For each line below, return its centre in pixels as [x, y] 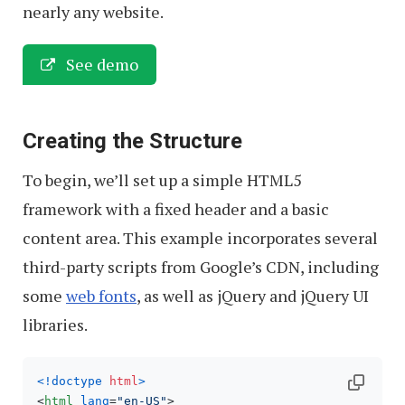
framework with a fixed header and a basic [176, 209]
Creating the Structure [132, 141]
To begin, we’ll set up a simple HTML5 [162, 180]
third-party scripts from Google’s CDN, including [201, 267]
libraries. [55, 325]
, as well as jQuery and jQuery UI [253, 296]
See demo [100, 64]
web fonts [101, 296]
